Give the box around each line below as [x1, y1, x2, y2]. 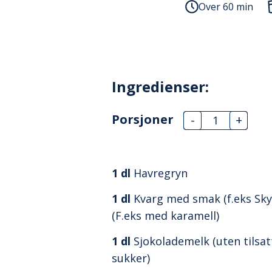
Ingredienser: [111, 76, 209, 97]
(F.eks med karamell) [111, 208, 219, 223]
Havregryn [133, 166, 188, 180]
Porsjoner [111, 111, 174, 127]
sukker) [111, 251, 150, 265]
